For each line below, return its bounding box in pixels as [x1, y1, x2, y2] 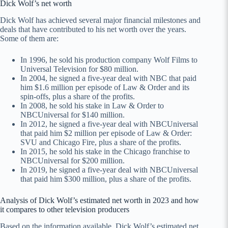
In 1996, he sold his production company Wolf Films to [20, 55, 197, 65]
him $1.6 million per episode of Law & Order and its [20, 83, 189, 92]
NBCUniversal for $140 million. [20, 110, 125, 120]
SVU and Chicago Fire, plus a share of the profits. [20, 138, 181, 147]
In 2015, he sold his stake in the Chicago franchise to [20, 147, 190, 156]
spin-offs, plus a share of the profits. [20, 92, 135, 101]
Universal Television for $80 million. [20, 65, 138, 74]
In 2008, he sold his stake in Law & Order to [20, 101, 164, 110]
